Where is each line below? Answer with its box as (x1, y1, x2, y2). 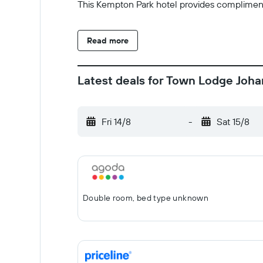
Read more (87, 35, 129, 46)
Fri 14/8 (102, 116, 131, 127)
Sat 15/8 (216, 116, 249, 127)
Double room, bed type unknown (83, 193, 209, 203)
